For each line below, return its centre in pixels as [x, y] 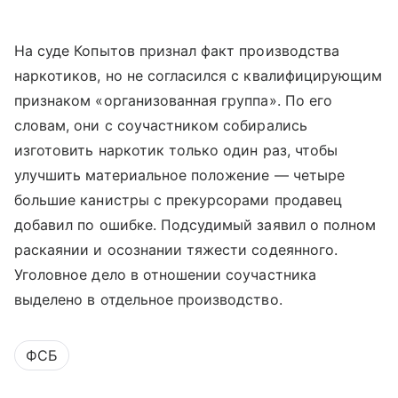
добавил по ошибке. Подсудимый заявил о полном [195, 225]
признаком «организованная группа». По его [173, 101]
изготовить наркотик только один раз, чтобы [176, 151]
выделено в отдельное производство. [148, 300]
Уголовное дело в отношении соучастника [165, 275]
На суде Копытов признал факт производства [177, 51]
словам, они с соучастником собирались [161, 126]
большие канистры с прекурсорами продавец [178, 200]
